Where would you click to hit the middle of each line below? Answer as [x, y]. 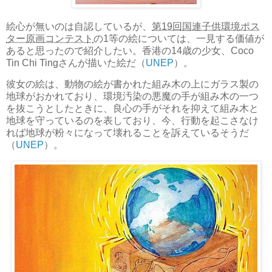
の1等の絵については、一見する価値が [179, 38]
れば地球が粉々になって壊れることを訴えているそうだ [127, 133]
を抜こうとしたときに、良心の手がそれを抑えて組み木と [132, 109]
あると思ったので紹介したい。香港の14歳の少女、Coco [130, 50]
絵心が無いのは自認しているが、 [79, 26]
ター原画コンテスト [50, 38]
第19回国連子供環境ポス [206, 26]
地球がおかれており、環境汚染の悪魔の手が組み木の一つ [132, 97]
